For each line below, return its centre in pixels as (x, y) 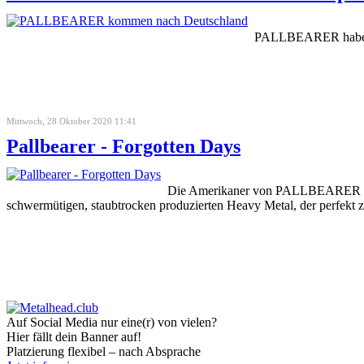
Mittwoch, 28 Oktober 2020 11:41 (71, 121)
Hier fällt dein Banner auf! (74, 336)
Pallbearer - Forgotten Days (123, 146)
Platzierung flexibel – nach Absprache (104, 351)
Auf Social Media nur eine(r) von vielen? (112, 322)
